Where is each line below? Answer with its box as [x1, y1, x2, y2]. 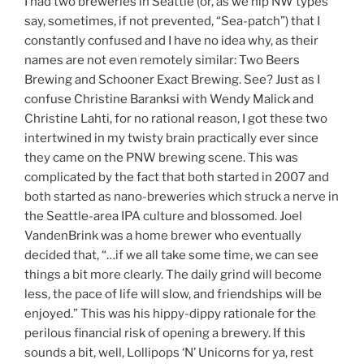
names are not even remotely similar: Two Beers [24, 52, 300, 67]
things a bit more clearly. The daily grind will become [24, 266, 322, 282]
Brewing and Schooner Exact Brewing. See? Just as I [24, 71, 320, 87]
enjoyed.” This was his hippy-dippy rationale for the [24, 305, 316, 321]
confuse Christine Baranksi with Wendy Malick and [24, 91, 314, 106]
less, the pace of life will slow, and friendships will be [24, 286, 322, 301]
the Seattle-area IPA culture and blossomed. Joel [24, 208, 302, 223]
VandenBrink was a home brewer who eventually [24, 227, 301, 243]
